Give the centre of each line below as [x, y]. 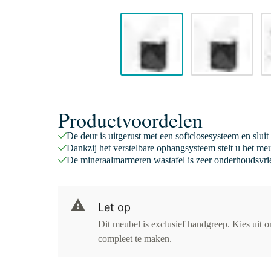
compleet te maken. [135, 239]
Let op [114, 207]
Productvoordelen [130, 120]
